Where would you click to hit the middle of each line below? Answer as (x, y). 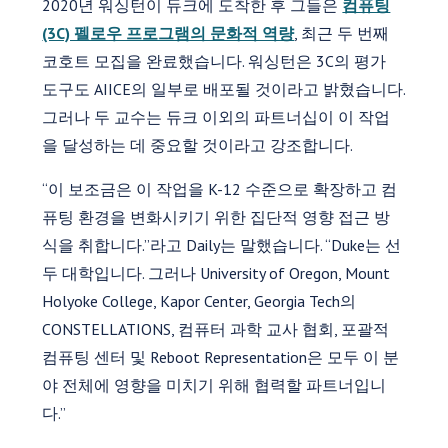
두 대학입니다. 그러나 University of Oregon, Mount (216, 272)
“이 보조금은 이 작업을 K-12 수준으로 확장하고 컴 (220, 188)
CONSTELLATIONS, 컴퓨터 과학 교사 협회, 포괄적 (216, 328)
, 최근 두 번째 (342, 32)
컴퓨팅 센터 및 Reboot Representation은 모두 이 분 (221, 356)
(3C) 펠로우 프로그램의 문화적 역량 (168, 32)
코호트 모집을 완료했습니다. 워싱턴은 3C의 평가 (214, 60)
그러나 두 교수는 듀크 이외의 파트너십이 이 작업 (216, 116)
